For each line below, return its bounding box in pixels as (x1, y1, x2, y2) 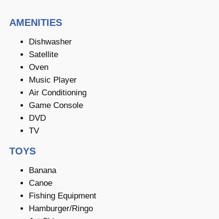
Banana (28, 166, 56, 175)
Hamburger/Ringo (28, 204, 93, 214)
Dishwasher (28, 37, 72, 46)
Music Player (28, 75, 77, 85)
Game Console (28, 100, 83, 110)
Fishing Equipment (28, 191, 96, 201)
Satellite (28, 49, 58, 59)
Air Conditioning (28, 88, 87, 97)
